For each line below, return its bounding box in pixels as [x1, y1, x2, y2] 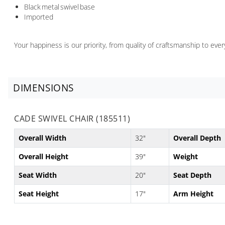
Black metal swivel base [24, 2, 95, 12]
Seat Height [19, 188, 59, 198]
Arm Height [173, 188, 215, 198]
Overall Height [19, 151, 68, 161]
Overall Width [19, 133, 66, 143]
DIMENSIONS [13, 81, 74, 94]
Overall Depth [173, 133, 221, 143]
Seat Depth [173, 170, 211, 180]
